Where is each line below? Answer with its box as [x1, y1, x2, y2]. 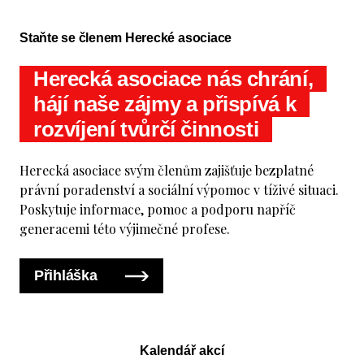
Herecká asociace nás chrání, [33, 67, 314, 90]
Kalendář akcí [140, 343, 224, 357]
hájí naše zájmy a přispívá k [33, 92, 297, 115]
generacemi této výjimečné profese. [19, 219, 230, 237]
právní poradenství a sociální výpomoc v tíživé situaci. [19, 180, 339, 198]
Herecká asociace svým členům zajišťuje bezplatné [19, 161, 314, 179]
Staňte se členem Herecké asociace [19, 30, 232, 45]
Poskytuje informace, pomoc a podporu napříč [19, 200, 296, 218]
